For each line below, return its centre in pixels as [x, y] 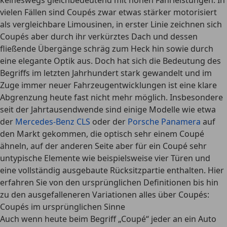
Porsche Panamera [164, 122]
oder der [109, 122]
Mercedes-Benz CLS [53, 122]
